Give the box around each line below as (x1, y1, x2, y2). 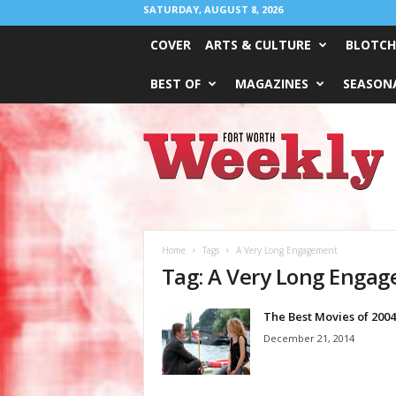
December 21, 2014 (263, 331, 354, 345)
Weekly (141, 149, 180, 163)
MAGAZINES (234, 75, 308, 92)
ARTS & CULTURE (204, 36, 311, 53)
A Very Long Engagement (235, 244, 338, 256)
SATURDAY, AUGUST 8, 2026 (142, 3, 283, 16)
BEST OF (149, 75, 201, 92)
